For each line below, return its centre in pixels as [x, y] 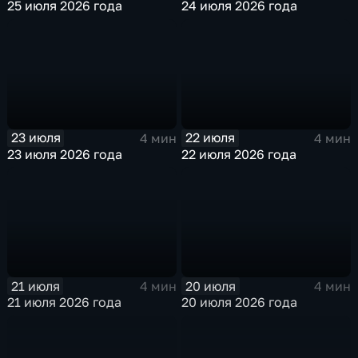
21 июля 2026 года [65, 302]
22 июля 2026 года [239, 154]
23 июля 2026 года [65, 154]
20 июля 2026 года [240, 302]
